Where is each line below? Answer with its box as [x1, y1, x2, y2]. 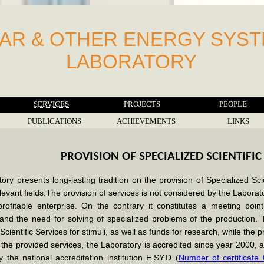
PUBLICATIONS [27, 117, 81, 126]
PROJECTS [124, 100, 160, 108]
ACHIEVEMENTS [117, 117, 176, 126]
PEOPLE [219, 100, 247, 108]
